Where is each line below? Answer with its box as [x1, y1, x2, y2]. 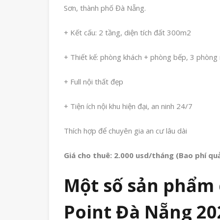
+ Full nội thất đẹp [64, 76, 123, 86]
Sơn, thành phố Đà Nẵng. [64, 2, 146, 13]
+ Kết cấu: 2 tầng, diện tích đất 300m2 [64, 27, 191, 37]
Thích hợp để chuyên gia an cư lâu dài [64, 125, 187, 136]
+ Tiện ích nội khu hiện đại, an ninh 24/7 [64, 101, 192, 111]
